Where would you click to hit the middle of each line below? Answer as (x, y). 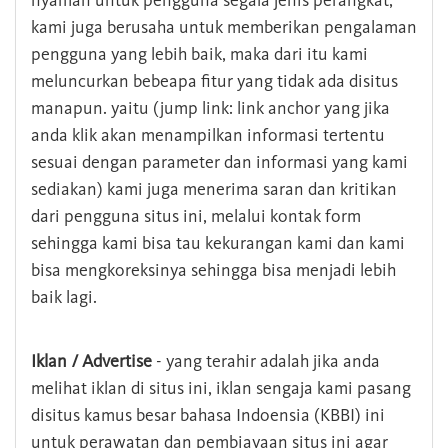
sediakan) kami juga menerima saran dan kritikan (214, 189)
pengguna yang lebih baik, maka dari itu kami (199, 54)
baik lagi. (64, 297)
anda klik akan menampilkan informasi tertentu (208, 135)
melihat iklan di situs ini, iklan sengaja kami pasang (221, 388)
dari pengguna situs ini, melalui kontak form (196, 216)
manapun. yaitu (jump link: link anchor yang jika (210, 108)
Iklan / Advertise (91, 361)
